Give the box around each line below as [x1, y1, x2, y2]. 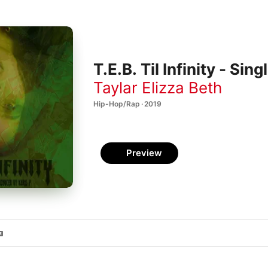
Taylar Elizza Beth [93, 78, 222, 97]
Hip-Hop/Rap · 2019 [93, 99, 162, 108]
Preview [126, 147, 162, 159]
